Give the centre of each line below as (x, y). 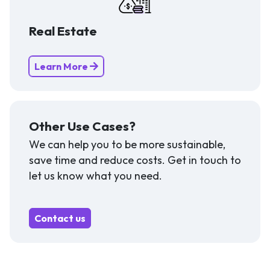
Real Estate (63, 30)
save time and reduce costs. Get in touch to (135, 160)
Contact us (60, 218)
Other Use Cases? (82, 126)
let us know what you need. (96, 175)
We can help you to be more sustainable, (127, 144)
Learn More (62, 66)
